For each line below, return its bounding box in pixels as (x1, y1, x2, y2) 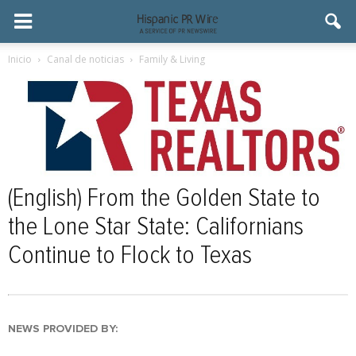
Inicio (8, 52, 32, 66)
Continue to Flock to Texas (8, 242, 252, 269)
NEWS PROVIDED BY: (8, 323, 118, 335)
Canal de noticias (47, 52, 124, 66)
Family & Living (139, 52, 205, 66)
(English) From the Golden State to (8, 185, 320, 211)
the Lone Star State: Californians (8, 214, 304, 240)
